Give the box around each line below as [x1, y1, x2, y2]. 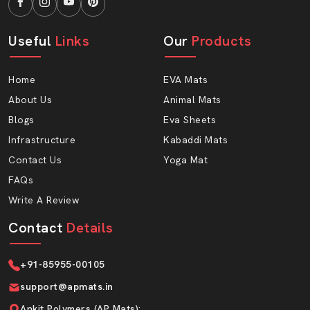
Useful [8, 31, 55, 50]
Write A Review [8, 193, 79, 206]
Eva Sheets [163, 113, 216, 126]
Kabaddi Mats [163, 133, 228, 146]
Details [66, 218, 113, 237]
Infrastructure [8, 133, 75, 146]
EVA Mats [163, 73, 208, 86]
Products [188, 31, 251, 50]
